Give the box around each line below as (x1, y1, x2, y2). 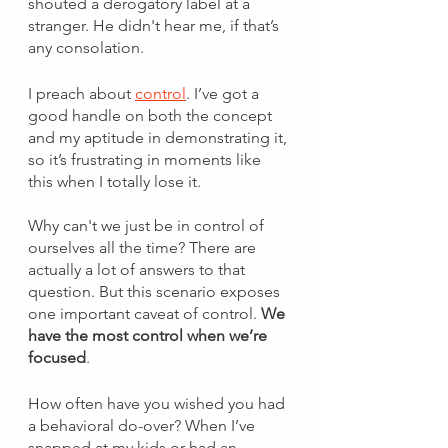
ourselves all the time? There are (28, 238, 260, 257)
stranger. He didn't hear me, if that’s (28, 16, 283, 35)
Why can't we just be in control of (28, 216, 268, 235)
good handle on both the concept (28, 106, 276, 125)
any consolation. (28, 38, 148, 57)
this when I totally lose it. (28, 172, 205, 191)
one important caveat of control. (28, 304, 261, 323)
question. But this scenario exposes (28, 282, 284, 301)
